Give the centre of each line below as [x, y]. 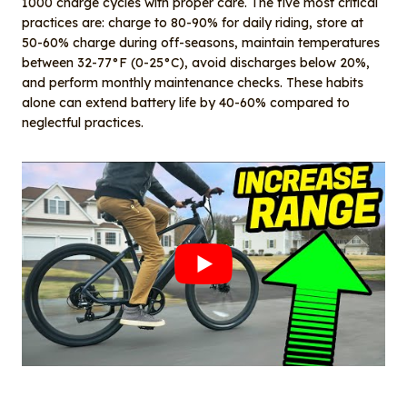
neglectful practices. [83, 123]
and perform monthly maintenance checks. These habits [193, 83]
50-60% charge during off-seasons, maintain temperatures [201, 43]
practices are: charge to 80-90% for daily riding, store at [193, 23]
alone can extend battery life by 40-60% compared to [186, 103]
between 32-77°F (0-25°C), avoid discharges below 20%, [196, 63]
